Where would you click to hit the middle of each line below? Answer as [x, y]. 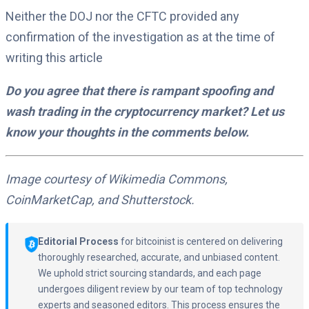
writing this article [54, 58]
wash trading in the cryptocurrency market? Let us [145, 112]
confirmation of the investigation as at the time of [140, 37]
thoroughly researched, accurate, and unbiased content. [159, 258]
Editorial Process [79, 242]
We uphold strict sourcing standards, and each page [150, 273]
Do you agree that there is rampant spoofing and [139, 91]
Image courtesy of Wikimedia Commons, [117, 179]
